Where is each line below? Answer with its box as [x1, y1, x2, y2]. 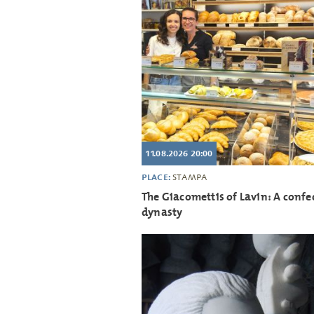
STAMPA [172, 172, 207, 182]
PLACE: [142, 171, 173, 182]
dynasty [142, 204, 183, 219]
